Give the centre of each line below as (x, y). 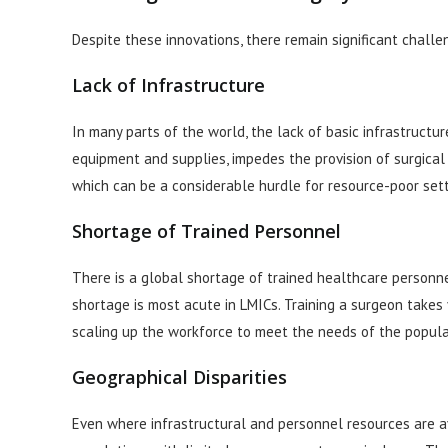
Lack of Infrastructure (168, 85)
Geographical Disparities (179, 377)
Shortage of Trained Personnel (206, 231)
